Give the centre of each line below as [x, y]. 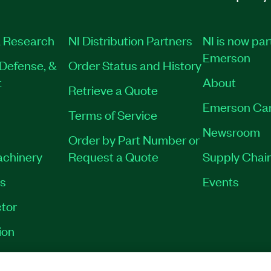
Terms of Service [113, 114]
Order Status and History [135, 64]
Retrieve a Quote [113, 89]
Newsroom [231, 131]
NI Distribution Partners [131, 40]
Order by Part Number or [134, 139]
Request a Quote [114, 156]
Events [220, 181]
